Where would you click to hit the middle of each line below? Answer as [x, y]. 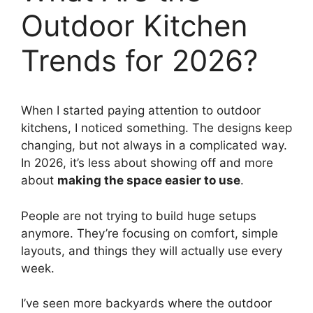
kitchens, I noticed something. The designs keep [156, 128]
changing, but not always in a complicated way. [154, 146]
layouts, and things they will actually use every [152, 250]
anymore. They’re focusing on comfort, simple [150, 233]
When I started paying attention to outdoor [141, 111]
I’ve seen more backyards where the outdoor [146, 304]
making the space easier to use [149, 181]
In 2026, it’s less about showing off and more [147, 163]
